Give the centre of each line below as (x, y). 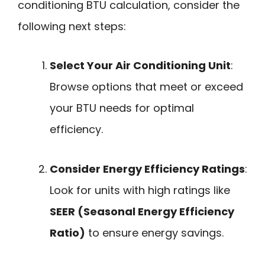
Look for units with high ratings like (140, 190)
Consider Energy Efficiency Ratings (147, 169)
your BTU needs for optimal (122, 108)
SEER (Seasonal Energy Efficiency (142, 211)
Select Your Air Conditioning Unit (140, 66)
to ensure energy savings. (154, 232)
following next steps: (72, 26)
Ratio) (67, 232)
